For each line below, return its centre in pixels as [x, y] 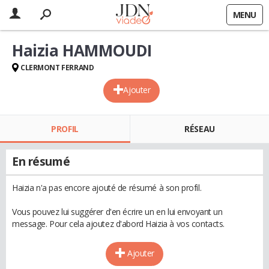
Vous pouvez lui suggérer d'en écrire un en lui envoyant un [117, 212]
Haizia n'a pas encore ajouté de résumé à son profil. [107, 188]
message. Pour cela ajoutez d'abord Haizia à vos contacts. [119, 224]
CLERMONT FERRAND [57, 68]
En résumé [41, 162]
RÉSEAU [200, 129]
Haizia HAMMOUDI [82, 50]
